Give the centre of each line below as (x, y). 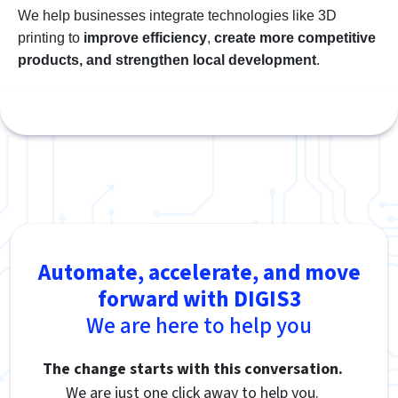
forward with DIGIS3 (199, 299)
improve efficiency (143, 37)
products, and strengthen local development (167, 60)
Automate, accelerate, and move (199, 272)
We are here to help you (199, 326)
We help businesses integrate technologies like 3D (177, 15)
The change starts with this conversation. (192, 369)
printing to (49, 37)
